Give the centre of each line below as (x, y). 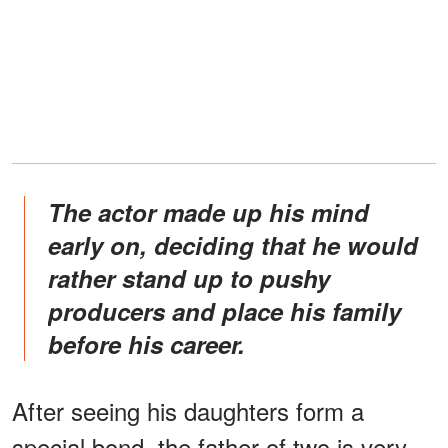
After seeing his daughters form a (188, 410)
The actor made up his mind (55, 211)
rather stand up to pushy (189, 277)
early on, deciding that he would (233, 244)
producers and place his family (224, 310)
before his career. (146, 343)
